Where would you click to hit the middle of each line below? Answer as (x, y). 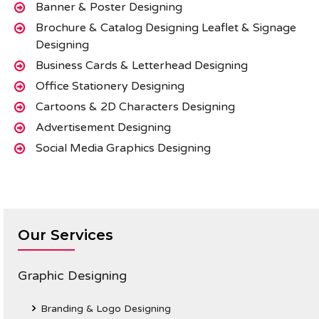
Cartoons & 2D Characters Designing (135, 107)
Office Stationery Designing (110, 86)
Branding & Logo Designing (106, 309)
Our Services (66, 235)
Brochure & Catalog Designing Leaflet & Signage (166, 28)
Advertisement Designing (103, 127)
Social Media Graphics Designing (123, 148)
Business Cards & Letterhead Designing (142, 66)
